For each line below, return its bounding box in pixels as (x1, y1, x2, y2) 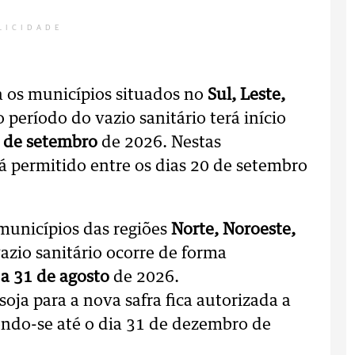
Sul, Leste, (208, 87, 285, 103)
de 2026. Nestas (101, 135, 221, 151)
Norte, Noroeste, (167, 222, 296, 238)
